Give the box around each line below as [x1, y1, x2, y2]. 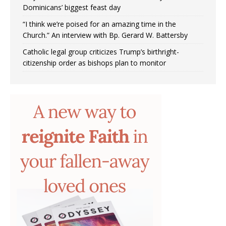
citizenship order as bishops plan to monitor [23, 58, 166, 68]
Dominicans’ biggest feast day [23, 2, 121, 12]
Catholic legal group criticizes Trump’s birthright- [23, 46, 179, 56]
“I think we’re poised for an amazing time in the [23, 19, 176, 29]
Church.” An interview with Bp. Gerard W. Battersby [23, 30, 188, 40]
